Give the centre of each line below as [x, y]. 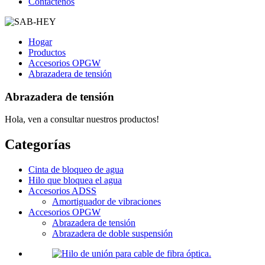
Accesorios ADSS [62, 191]
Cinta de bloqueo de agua [76, 170]
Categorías [38, 145]
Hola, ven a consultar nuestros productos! [82, 119]
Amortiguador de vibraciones [106, 202]
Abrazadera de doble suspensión [112, 234]
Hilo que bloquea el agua [75, 180]
